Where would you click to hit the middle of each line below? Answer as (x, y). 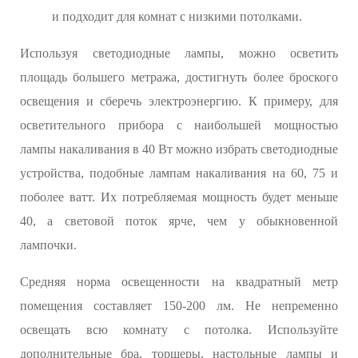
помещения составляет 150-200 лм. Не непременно (179, 306)
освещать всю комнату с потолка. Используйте (179, 330)
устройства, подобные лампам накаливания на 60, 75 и (179, 173)
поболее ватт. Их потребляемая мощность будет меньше (179, 197)
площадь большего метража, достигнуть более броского (179, 78)
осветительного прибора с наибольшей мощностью (179, 125)
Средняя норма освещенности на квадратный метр (179, 282)
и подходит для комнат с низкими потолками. (177, 17)
